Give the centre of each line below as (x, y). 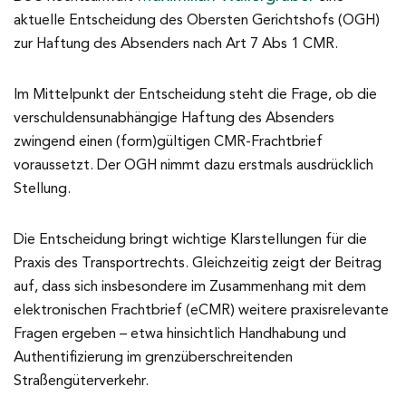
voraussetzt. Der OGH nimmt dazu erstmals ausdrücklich (193, 166)
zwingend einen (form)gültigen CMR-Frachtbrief (168, 142)
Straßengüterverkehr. (81, 382)
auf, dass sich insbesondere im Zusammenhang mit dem (190, 287)
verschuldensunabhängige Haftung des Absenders (174, 119)
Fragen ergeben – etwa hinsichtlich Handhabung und (180, 334)
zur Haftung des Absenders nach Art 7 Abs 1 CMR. (176, 44)
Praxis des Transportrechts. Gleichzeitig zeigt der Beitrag (198, 264)
